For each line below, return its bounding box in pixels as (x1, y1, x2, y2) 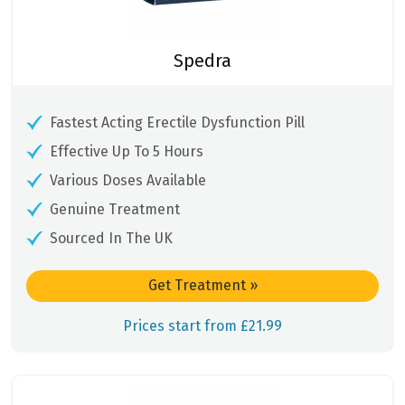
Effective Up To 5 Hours (50, 142, 203, 160)
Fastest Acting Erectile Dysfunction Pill (50, 113, 305, 131)
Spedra (174, 49, 231, 71)
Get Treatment (147, 277, 250, 295)
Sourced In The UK (50, 229, 173, 247)
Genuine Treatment (50, 200, 180, 218)
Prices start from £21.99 (123, 316, 282, 334)
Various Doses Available (50, 171, 206, 189)
